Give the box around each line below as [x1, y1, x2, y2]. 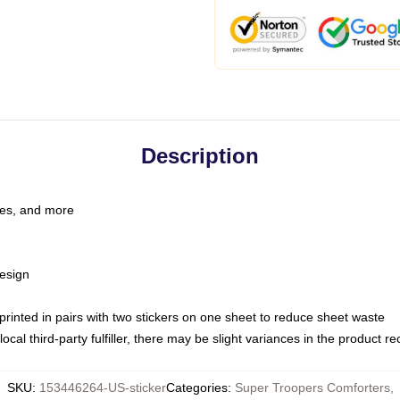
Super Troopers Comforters [234, 380, 390, 395]
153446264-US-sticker [38, 380, 166, 395]
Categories [165, 380, 228, 395]
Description [141, 144, 259, 168]
